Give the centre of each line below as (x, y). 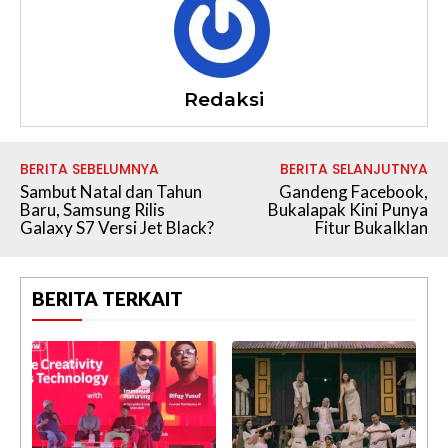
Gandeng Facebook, (353, 191)
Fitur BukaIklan (371, 227)
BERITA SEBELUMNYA (89, 168)
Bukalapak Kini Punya (347, 209)
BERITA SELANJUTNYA (353, 168)
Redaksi (224, 99)
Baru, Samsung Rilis (92, 209)
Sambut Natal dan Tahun (111, 191)
